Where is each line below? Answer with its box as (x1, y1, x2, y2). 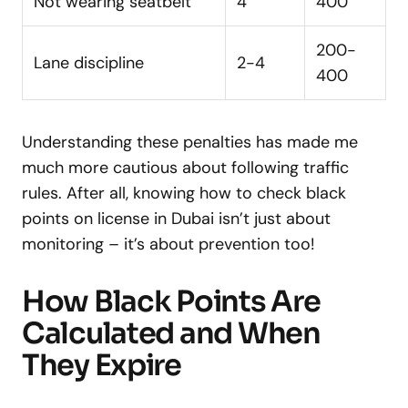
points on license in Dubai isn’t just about (22, 207, 331, 229)
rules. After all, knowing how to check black (22, 181, 346, 204)
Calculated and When (22, 314, 321, 352)
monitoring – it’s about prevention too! (22, 232, 315, 255)
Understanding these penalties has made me (22, 130, 358, 153)
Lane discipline (34, 51, 144, 74)
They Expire (22, 346, 181, 383)
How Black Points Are (22, 282, 321, 320)
